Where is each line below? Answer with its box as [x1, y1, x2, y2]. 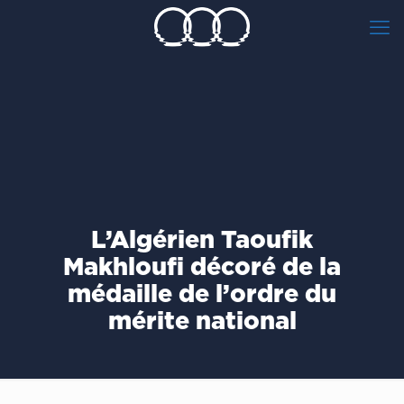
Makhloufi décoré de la [63, 252, 341, 280]
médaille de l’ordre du [68, 280, 336, 307]
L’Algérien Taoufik [91, 225, 313, 252]
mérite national [107, 307, 297, 334]
